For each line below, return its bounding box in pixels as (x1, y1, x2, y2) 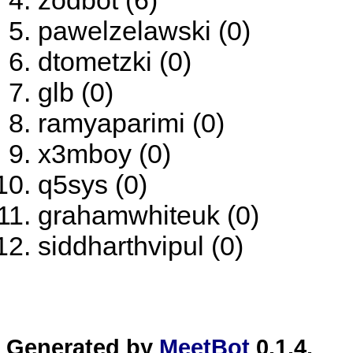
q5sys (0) (38, 169, 147, 199)
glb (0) (38, 77, 113, 107)
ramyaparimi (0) (38, 108, 225, 138)
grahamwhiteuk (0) (38, 200, 259, 230)
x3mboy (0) (38, 139, 171, 169)
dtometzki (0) (38, 46, 191, 76)
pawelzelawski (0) (38, 16, 251, 46)
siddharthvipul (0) (38, 231, 243, 261)
